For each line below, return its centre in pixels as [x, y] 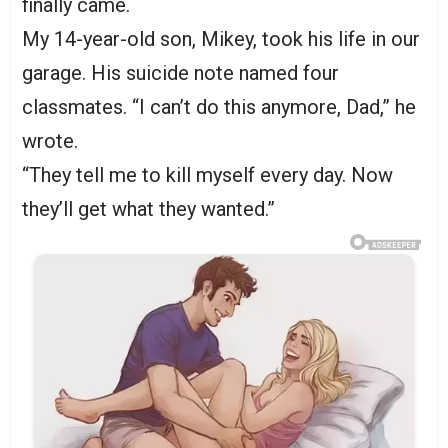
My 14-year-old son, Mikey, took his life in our [221, 38]
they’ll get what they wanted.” [148, 208]
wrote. [50, 140]
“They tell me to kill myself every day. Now [207, 174]
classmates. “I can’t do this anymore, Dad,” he [219, 106]
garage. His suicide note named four [180, 72]
